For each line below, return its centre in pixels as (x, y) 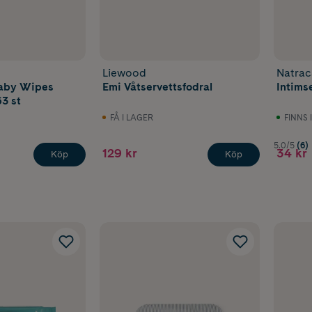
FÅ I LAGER (132, 118)
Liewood (125, 73)
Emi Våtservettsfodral (158, 87)
